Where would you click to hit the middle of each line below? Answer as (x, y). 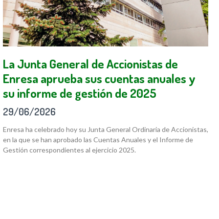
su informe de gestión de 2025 (80, 93)
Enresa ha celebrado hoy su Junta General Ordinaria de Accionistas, (106, 130)
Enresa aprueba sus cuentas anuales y (99, 78)
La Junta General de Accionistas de (90, 64)
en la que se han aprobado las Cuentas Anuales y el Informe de (98, 140)
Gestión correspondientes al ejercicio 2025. (69, 150)
